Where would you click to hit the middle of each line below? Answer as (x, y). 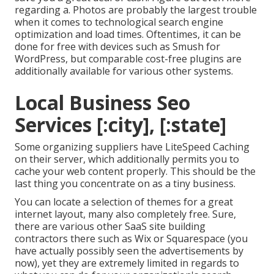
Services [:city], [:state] (120, 125)
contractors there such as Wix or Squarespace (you (131, 239)
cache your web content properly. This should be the (135, 172)
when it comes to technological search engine (119, 22)
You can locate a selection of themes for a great (124, 202)
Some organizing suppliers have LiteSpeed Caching (132, 147)
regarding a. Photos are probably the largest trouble (136, 10)
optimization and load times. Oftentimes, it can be (128, 35)
